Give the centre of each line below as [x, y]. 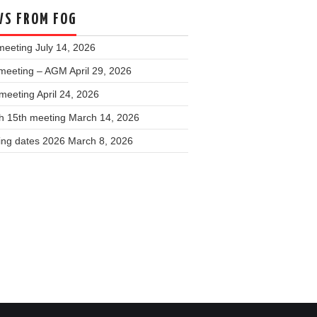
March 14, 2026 [104, 117]
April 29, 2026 [100, 71]
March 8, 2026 [100, 141]
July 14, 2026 [65, 47]
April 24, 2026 [68, 94]
